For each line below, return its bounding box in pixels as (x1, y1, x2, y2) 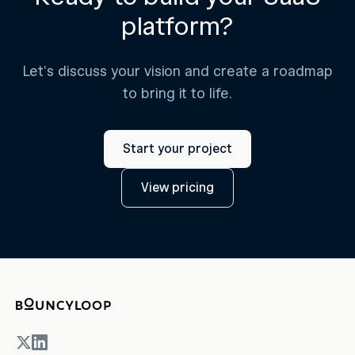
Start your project (123, 141, 232, 157)
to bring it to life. (122, 85, 233, 102)
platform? (120, 10, 235, 42)
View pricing (141, 180, 214, 196)
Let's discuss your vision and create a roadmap (22, 63, 333, 80)
